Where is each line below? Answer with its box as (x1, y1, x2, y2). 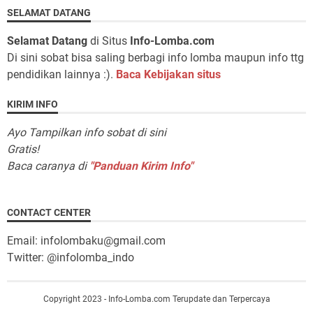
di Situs (87, 34, 130, 48)
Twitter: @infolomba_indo (7, 251, 134, 265)
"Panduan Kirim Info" (89, 159, 193, 173)
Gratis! (7, 143, 39, 156)
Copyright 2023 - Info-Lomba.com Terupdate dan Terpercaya (43, 294, 270, 305)
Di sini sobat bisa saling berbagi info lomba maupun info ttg (7, 51, 304, 65)
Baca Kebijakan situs (116, 68, 221, 82)
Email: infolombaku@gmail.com (7, 234, 166, 248)
